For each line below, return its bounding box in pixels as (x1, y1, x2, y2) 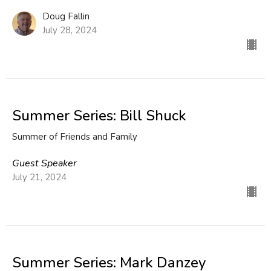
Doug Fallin (42, 10, 90, 22)
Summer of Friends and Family (12, 130, 137, 143)
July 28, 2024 (42, 24, 97, 36)
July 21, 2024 (12, 171, 67, 183)
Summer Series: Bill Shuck (12, 105, 186, 125)
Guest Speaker (12, 156, 77, 170)
